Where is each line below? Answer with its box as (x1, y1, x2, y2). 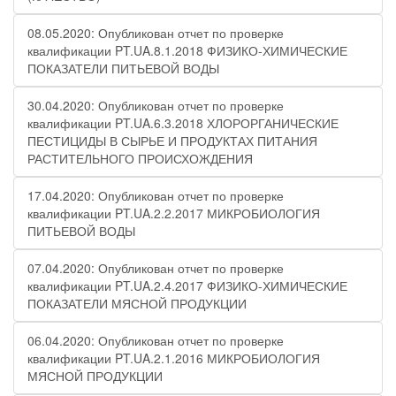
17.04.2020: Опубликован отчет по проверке (27, 187, 284, 204)
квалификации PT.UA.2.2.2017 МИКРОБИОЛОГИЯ (27, 204, 320, 222)
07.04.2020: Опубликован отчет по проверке (27, 259, 284, 277)
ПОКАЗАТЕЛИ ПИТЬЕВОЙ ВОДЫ (27, 59, 219, 77)
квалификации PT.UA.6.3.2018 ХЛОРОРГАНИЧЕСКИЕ (27, 114, 339, 132)
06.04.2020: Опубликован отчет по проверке (27, 331, 284, 349)
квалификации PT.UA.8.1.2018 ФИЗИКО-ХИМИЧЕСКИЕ (27, 42, 347, 59)
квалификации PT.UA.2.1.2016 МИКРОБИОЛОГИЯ (27, 349, 320, 367)
